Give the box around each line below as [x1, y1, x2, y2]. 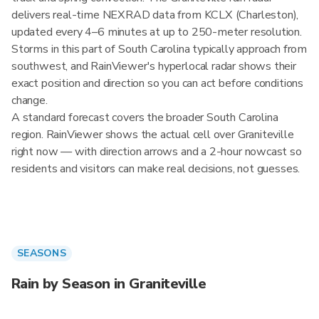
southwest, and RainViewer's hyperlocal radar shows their [11, 58, 296, 74]
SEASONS [17, 246, 66, 260]
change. [11, 93, 48, 108]
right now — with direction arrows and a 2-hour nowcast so [11, 144, 302, 159]
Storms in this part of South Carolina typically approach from [11, 41, 308, 57]
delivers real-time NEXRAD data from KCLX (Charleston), [11, 7, 299, 23]
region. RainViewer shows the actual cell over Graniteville [11, 127, 294, 142]
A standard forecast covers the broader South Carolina [11, 110, 278, 125]
